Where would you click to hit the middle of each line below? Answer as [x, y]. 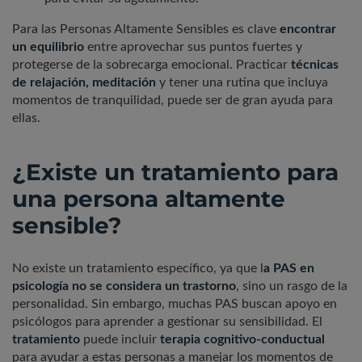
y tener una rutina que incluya [242, 83]
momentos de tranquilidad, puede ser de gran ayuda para [173, 101]
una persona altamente [149, 199]
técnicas [315, 65]
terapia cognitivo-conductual [242, 340]
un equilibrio [48, 47]
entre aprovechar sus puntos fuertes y [193, 47]
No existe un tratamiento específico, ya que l [138, 269]
